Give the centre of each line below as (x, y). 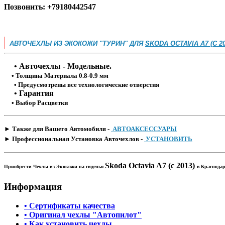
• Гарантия (29, 93)
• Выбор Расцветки (36, 102)
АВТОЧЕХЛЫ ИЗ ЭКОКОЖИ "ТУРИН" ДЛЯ (77, 43)
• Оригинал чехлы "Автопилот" (83, 215)
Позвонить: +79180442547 (50, 7)
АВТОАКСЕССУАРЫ (144, 129)
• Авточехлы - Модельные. (58, 66)
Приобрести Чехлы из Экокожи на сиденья (54, 166)
